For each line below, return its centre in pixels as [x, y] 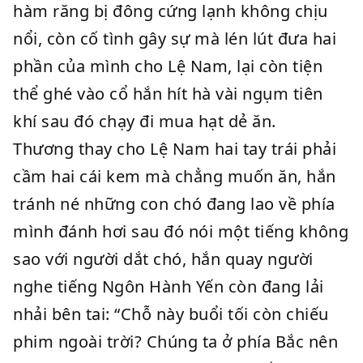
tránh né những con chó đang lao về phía [174, 204]
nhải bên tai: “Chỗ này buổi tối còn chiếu [171, 314]
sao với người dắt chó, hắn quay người [163, 259]
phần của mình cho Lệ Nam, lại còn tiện [168, 66]
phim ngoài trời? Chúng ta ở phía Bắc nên [175, 342]
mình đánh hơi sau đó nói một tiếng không [181, 231]
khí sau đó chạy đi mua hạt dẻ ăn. [145, 121]
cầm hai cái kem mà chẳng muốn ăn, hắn [175, 176]
